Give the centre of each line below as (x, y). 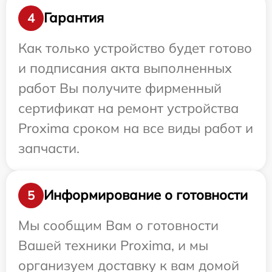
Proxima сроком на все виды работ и (136, 128)
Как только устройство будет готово (135, 48)
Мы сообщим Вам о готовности (118, 225)
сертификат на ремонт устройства (128, 108)
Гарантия (74, 18)
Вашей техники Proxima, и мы (113, 245)
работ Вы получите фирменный (120, 88)
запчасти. (49, 148)
